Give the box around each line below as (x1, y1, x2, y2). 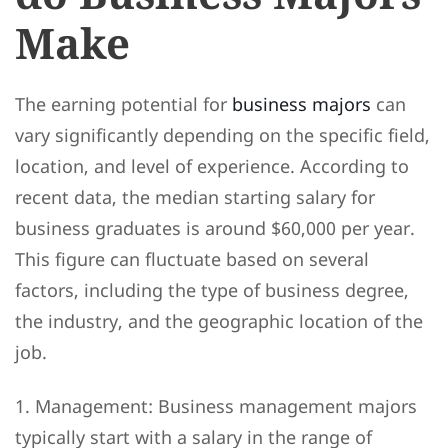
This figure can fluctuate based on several (15, 246, 369, 271)
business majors (232, 91, 371, 116)
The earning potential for (15, 91, 232, 116)
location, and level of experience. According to (15, 153, 409, 178)
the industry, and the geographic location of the (15, 308, 423, 333)
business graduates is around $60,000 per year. (15, 215, 415, 240)
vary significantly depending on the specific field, (15, 122, 430, 147)
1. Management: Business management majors (15, 394, 417, 419)
